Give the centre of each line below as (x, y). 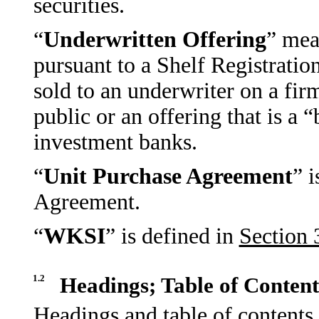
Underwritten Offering (155, 40)
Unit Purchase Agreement (168, 176)
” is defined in (172, 236)
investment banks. (115, 142)
